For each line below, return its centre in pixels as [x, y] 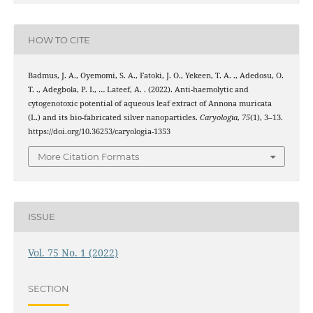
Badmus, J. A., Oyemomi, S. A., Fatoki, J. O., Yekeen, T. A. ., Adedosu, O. [155, 76]
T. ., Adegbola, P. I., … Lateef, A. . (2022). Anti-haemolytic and [138, 90]
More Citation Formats [88, 156]
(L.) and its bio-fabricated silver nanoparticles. [114, 118]
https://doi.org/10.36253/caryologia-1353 [99, 132]
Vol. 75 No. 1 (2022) [73, 252]
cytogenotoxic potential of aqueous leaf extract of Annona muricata [150, 104]
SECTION [48, 289]
